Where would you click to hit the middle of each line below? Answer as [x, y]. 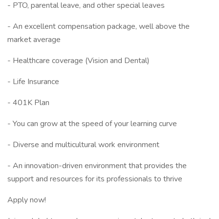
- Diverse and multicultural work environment [83, 145]
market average [34, 40]
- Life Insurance [33, 82]
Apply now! [27, 200]
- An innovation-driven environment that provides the [97, 166]
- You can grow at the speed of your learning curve [92, 124]
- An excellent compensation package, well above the [99, 26]
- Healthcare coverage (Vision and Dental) [78, 61]
